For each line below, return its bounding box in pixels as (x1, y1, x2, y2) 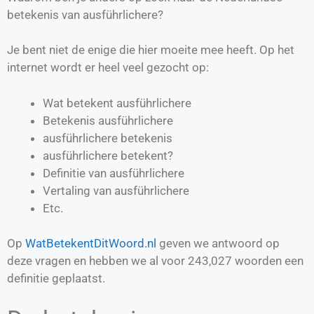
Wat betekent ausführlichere (43, 95, 191, 110)
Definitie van (43, 165, 109, 180)
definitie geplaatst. (7, 271, 105, 286)
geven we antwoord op (156, 236, 280, 251)
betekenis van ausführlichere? (7, 7, 163, 22)
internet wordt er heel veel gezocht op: (7, 60, 209, 75)
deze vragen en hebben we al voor (7, 254, 188, 268)
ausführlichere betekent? (43, 148, 173, 163)
